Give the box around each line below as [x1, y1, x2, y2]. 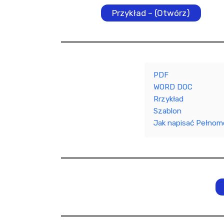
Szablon [153, 106, 181, 115]
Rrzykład [153, 94, 183, 103]
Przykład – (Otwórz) [112, 8, 190, 18]
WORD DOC [153, 82, 192, 91]
